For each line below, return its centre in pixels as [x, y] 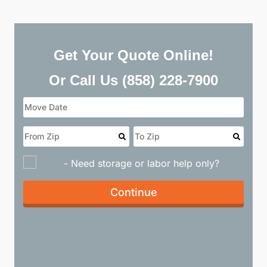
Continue [133, 192]
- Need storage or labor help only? [142, 163]
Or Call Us [86, 80]
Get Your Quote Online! [133, 55]
